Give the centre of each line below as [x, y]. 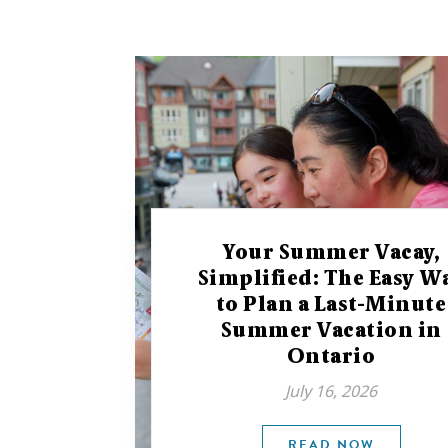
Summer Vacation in [331, 330]
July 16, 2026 [331, 391]
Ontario [331, 356]
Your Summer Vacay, [331, 252]
